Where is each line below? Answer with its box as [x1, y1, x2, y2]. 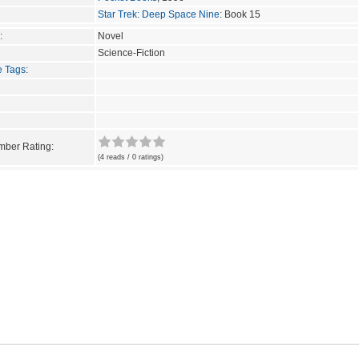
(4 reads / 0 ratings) [98, 152, 163, 161]
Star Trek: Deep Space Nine [98, 8, 220, 20]
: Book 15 [220, 8, 260, 20]
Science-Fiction [98, 46, 165, 58]
